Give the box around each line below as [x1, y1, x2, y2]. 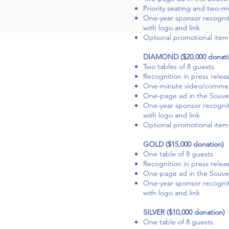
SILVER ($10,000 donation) [143, 208, 225, 217]
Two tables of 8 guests [143, 62, 214, 71]
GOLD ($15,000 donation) [143, 140, 224, 149]
